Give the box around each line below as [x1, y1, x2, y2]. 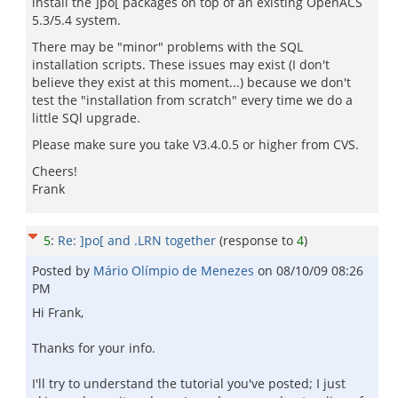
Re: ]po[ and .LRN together [58, 232, 216, 249]
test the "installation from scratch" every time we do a [32, 92, 353, 108]
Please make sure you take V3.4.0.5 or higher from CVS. [32, 136, 359, 153]
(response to [219, 232, 297, 249]
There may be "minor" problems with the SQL [32, 38, 303, 55]
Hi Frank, [32, 304, 84, 321]
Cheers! [32, 163, 77, 179]
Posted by [32, 262, 93, 279]
